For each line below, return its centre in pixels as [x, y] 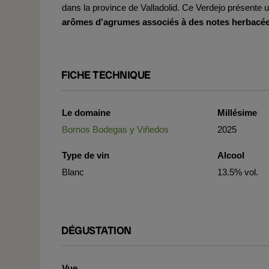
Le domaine [86, 113]
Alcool [231, 155]
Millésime [237, 113]
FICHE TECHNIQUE [106, 75]
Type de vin [86, 155]
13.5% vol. [238, 172]
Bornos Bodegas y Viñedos [115, 129]
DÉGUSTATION [96, 230]
